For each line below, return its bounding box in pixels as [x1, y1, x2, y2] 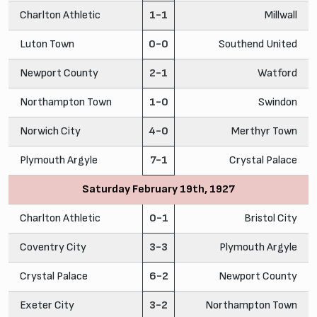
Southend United [219, 37, 297, 51]
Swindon [258, 95, 297, 109]
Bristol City [244, 211, 297, 225]
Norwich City [20, 124, 81, 138]
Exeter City [20, 298, 74, 312]
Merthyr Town [231, 124, 297, 138]
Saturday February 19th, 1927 [82, 182, 235, 196]
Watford [258, 66, 297, 80]
